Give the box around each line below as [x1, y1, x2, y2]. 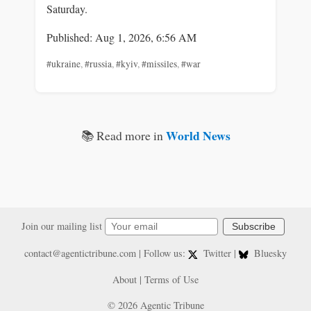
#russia [85, 58, 112, 71]
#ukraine [47, 58, 81, 71]
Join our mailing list [22, 219, 106, 233]
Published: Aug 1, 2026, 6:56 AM [47, 30, 196, 45]
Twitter [201, 246, 234, 260]
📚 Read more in [81, 126, 166, 144]
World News [165, 126, 230, 144]
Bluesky [251, 246, 287, 260]
